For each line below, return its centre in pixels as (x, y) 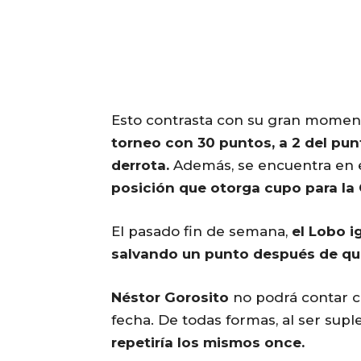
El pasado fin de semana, (201, 232)
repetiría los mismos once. (208, 343)
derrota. (140, 166)
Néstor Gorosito (170, 298)
